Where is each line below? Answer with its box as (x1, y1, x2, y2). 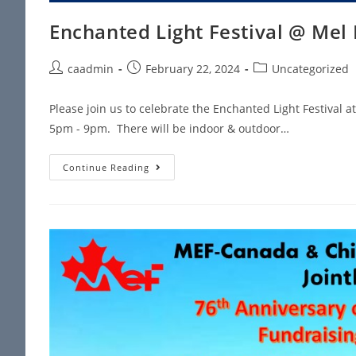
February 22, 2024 (145, 60, 240, 76)
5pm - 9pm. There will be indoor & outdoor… (49, 120, 289, 136)
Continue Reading (63, 161, 149, 173)
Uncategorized (272, 60, 349, 76)
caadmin (68, 60, 114, 76)
